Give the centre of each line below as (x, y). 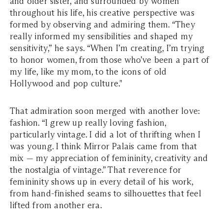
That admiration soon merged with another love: (105, 111)
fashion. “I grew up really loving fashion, (88, 123)
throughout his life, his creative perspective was (102, 13)
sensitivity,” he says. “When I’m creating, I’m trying (107, 48)
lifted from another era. (56, 205)
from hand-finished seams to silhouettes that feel (106, 193)
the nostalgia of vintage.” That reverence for (96, 170)
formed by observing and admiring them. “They (102, 25)
